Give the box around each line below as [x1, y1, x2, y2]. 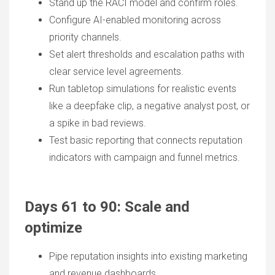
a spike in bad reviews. [49, 117, 146, 129]
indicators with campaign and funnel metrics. [49, 152, 240, 163]
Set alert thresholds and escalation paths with [49, 48, 244, 60]
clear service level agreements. [49, 66, 184, 77]
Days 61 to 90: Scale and [25, 198, 190, 215]
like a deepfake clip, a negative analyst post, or [49, 100, 250, 112]
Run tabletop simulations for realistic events [49, 83, 236, 95]
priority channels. [49, 31, 122, 43]
